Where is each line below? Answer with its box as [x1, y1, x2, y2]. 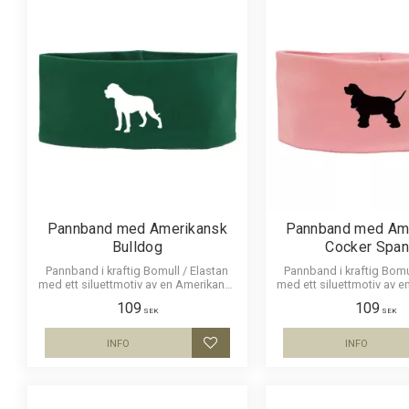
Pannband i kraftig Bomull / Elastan [46, 264, 229, 278]
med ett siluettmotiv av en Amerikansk [37, 278, 236, 292]
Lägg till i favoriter [209, 344, 326, 362]
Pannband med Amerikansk [47, 220, 228, 238]
